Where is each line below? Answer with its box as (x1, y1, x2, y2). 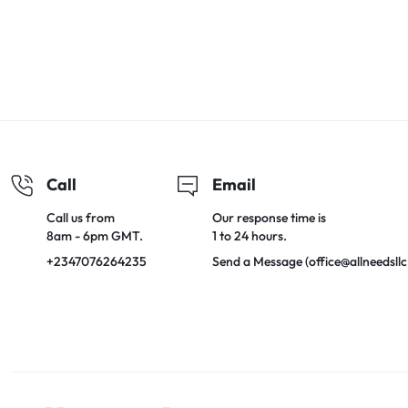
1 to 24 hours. (212, 228, 288, 245)
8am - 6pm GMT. (46, 228, 143, 245)
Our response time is (212, 209, 327, 227)
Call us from (46, 209, 115, 227)
